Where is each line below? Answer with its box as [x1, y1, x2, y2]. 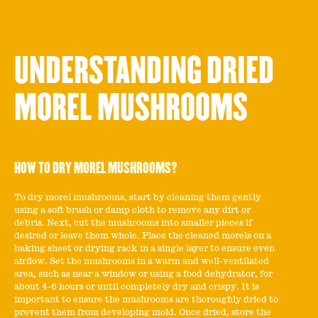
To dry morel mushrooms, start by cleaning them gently [14, 193, 261, 202]
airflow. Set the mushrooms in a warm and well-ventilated [14, 257, 269, 265]
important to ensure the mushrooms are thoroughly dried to [14, 295, 278, 304]
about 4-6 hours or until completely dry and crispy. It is [14, 283, 259, 291]
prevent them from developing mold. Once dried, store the [14, 308, 271, 317]
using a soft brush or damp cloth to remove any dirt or [14, 206, 251, 214]
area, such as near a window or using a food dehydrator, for [14, 270, 273, 278]
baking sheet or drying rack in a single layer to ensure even [14, 244, 275, 253]
